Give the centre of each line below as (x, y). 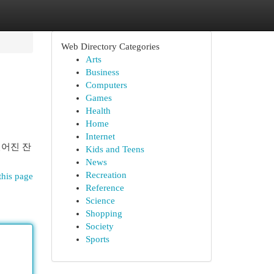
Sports (97, 239)
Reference (105, 188)
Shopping (104, 213)
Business (102, 72)
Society (99, 226)
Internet (100, 136)
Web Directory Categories (110, 46)
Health (98, 111)
